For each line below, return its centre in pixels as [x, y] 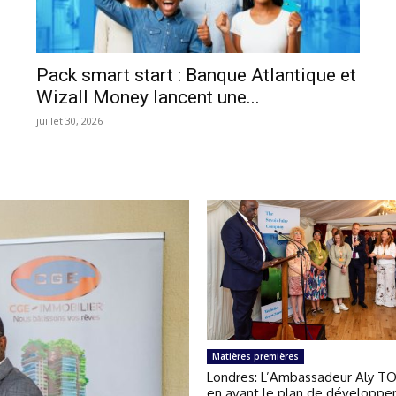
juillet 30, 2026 [70, 121]
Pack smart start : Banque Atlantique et [197, 76]
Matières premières [255, 356]
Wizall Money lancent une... [148, 98]
